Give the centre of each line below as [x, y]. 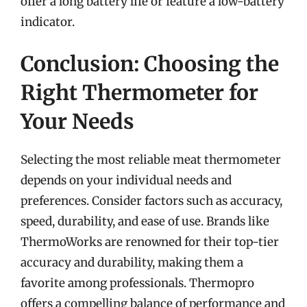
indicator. [48, 22]
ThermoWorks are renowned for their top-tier [150, 242]
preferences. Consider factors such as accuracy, [151, 201]
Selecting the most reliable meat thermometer [151, 160]
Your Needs [77, 121]
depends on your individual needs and [126, 180]
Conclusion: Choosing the [150, 64]
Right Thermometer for [139, 93]
